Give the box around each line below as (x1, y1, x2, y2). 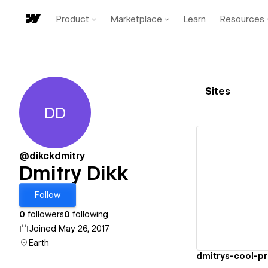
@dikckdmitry (19, 150, 86, 162)
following (70, 209, 108, 219)
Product (56, 13, 89, 25)
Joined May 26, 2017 (29, 224, 109, 233)
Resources (220, 13, 264, 25)
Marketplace (111, 13, 162, 25)
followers (25, 209, 64, 219)
